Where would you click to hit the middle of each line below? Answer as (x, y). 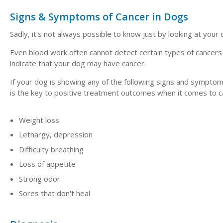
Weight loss (39, 120)
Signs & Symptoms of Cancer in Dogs (99, 16)
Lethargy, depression (56, 135)
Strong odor (40, 178)
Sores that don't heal (55, 193)
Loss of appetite (47, 164)
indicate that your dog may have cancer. (78, 63)
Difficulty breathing (51, 149)
